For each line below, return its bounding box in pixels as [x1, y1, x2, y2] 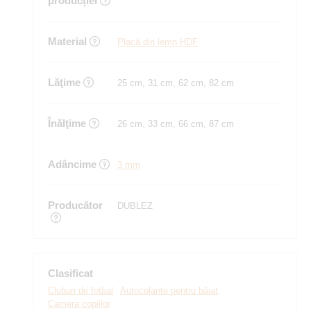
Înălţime [48, 117, 86, 129]
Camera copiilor [48, 299, 110, 309]
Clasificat [48, 267, 93, 279]
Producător [48, 199, 103, 211]
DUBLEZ [117, 201, 153, 211]
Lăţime [48, 76, 81, 88]
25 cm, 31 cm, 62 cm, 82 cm [117, 78, 234, 88]
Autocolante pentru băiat [120, 285, 218, 296]
